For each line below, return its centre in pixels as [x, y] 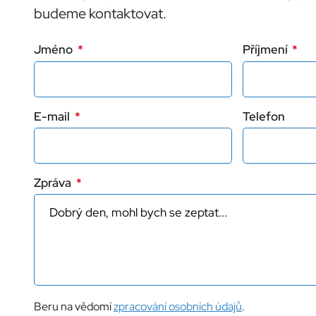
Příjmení [266, 50]
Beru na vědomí [74, 306]
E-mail [53, 116]
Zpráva [54, 183]
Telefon [263, 116]
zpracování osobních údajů [178, 306]
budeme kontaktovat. [100, 14]
